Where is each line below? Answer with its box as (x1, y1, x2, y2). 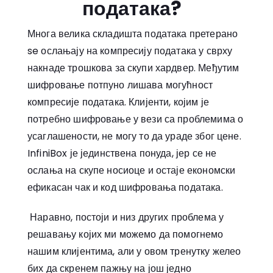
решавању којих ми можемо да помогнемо (27, 227, 224, 242)
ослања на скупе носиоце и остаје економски (27, 163, 236, 178)
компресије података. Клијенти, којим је (27, 95, 209, 110)
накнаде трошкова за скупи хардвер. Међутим (27, 61, 239, 76)
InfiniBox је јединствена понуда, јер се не (27, 146, 217, 161)
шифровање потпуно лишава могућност (27, 78, 213, 93)
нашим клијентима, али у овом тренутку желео (27, 244, 241, 259)
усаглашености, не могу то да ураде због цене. (27, 129, 241, 144)
